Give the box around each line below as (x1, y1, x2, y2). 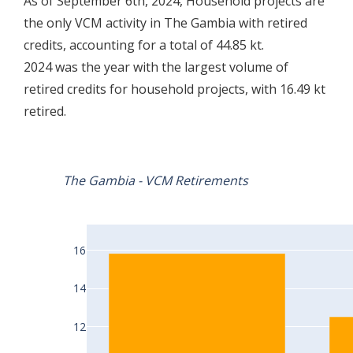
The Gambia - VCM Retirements (63, 172, 249, 190)
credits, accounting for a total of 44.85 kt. (24, 36, 264, 54)
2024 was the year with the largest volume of (24, 58, 288, 76)
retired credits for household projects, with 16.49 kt (24, 80, 325, 98)
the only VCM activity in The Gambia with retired (24, 14, 307, 32)
